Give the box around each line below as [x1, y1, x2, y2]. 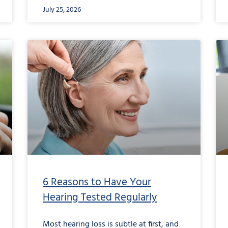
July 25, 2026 [43, 4, 81, 16]
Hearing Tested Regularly [43, 189, 157, 206]
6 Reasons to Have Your [43, 174, 151, 191]
